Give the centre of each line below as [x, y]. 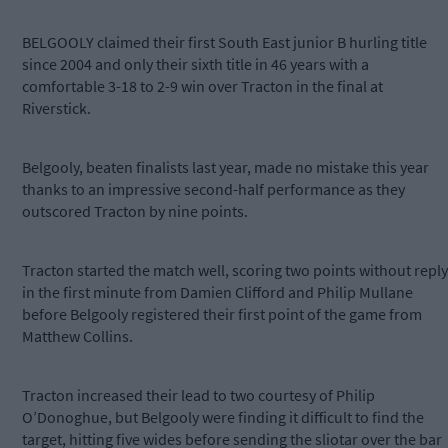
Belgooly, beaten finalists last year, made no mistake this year [225, 167]
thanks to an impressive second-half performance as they [213, 189]
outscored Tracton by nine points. [135, 211]
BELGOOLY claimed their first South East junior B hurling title [224, 42]
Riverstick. [56, 108]
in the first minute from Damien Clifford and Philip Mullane [217, 292]
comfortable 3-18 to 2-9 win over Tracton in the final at [202, 86]
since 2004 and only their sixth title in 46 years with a [195, 64]
